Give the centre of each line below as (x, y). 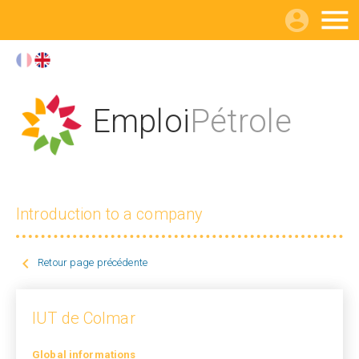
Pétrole (240, 121)
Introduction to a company (110, 214)
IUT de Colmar (84, 318)
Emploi (141, 121)
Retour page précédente (93, 263)
